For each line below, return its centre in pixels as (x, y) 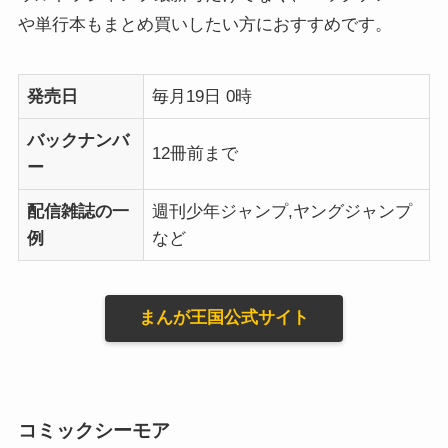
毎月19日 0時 (202, 96)
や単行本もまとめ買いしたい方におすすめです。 (204, 24)
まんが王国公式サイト (224, 318)
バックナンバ (78, 140)
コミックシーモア (93, 431)
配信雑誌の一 (78, 211)
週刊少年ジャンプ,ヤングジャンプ (282, 211)
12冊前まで (195, 153)
